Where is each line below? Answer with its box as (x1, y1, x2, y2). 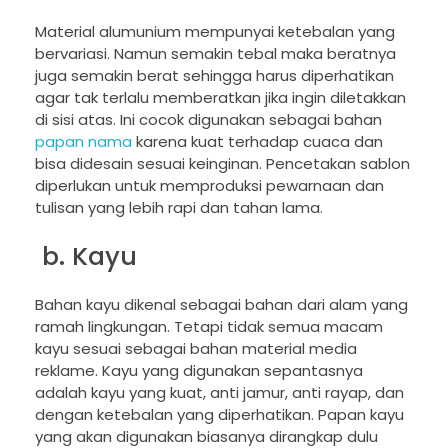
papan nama (35, 131, 132, 153)
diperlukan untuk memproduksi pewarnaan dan (35, 175, 384, 197)
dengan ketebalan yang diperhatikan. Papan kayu (35, 404, 404, 426)
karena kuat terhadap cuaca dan (132, 131, 383, 153)
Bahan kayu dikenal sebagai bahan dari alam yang (35, 294, 408, 316)
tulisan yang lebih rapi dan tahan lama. (35, 197, 323, 219)
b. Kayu (35, 238, 137, 275)
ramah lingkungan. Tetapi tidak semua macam (35, 316, 383, 338)
